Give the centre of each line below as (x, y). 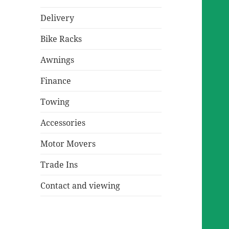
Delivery (58, 18)
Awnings (58, 60)
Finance (56, 81)
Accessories (63, 122)
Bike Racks (61, 39)
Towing (55, 101)
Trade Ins (59, 164)
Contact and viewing (81, 185)
